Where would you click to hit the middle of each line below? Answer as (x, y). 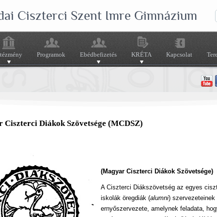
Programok (51, 54)
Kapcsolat (179, 54)
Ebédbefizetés (98, 54)
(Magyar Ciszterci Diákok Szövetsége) (157, 171)
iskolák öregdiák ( (125, 198)
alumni (159, 198)
